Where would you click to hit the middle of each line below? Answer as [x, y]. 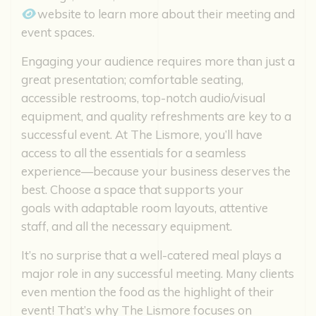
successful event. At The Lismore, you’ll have [142, 134]
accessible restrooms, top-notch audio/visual [143, 97]
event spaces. [58, 32]
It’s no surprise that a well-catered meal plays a [151, 255]
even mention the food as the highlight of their [147, 291]
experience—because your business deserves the [156, 171]
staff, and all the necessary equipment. [128, 226]
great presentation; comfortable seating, [132, 79]
